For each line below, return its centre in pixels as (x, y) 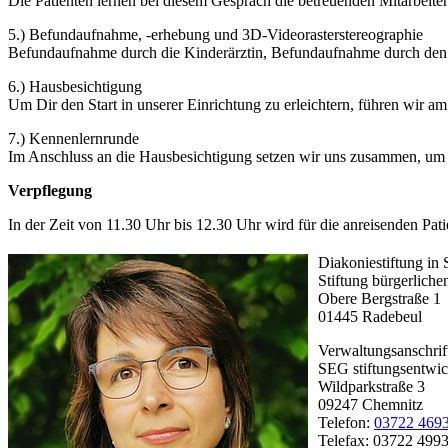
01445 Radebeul (370, 317)
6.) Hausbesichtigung (75, 87)
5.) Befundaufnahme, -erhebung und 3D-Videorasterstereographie (215, 35)
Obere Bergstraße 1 (379, 299)
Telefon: (346, 423)
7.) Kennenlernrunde (73, 139)
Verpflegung (50, 191)
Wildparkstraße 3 (371, 387)
